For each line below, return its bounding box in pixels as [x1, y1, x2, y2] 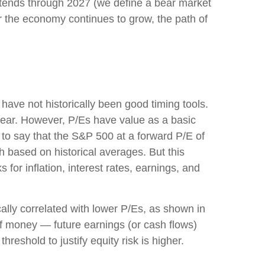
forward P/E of [137, 130, 205, 142]
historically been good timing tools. [46, 98, 208, 110]
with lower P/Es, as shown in [70, 202, 205, 215]
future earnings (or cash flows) [51, 218, 197, 231]
